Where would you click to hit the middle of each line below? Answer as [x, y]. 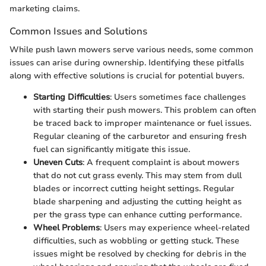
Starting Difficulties [72, 97]
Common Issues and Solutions [78, 31]
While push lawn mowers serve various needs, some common [131, 50]
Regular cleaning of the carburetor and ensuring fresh [140, 137]
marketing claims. [45, 9]
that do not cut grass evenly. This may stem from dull [137, 176]
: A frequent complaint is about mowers [161, 163]
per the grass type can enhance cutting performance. [137, 215]
